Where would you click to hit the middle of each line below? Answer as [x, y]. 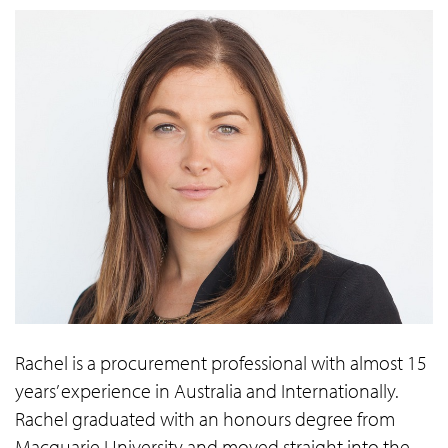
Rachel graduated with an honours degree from [205, 418]
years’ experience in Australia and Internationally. [206, 390]
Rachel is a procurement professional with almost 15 [221, 362]
